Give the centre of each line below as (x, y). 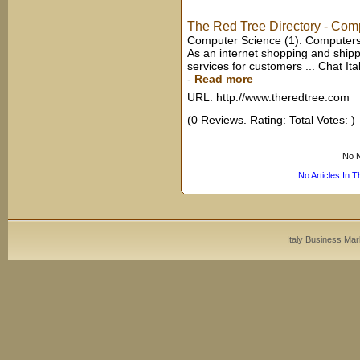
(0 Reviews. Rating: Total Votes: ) (271, 120)
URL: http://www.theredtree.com (268, 97)
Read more (224, 79)
